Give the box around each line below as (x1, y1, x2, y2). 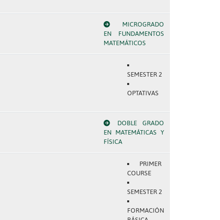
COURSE (127, 169, 151, 177)
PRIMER (139, 160, 162, 167)
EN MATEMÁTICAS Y (103, 129, 164, 136)
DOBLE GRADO (117, 119, 164, 127)
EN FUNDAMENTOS (103, 30, 164, 37)
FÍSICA (103, 138, 122, 145)
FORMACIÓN (127, 207, 164, 214)
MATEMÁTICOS (103, 39, 146, 47)
